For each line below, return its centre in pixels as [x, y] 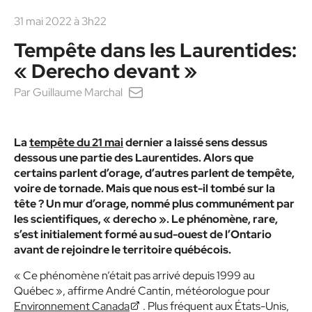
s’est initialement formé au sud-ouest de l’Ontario [143, 234]
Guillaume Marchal [78, 92]
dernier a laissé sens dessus [195, 142]
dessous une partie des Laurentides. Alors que [134, 158]
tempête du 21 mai [76, 142]
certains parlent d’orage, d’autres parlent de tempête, [154, 173]
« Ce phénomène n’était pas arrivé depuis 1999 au [134, 275]
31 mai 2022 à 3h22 [60, 21]
